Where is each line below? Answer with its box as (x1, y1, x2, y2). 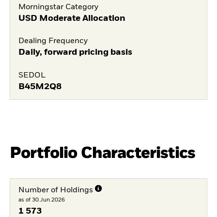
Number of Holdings (18, 186, 93, 195)
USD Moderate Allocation (18, 14, 125, 23)
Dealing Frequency (18, 37, 88, 46)
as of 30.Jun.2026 (18, 197, 65, 203)
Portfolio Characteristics (10, 145, 195, 161)
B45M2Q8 (18, 82, 62, 92)
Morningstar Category (18, 3, 98, 11)
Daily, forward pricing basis (18, 48, 132, 57)
